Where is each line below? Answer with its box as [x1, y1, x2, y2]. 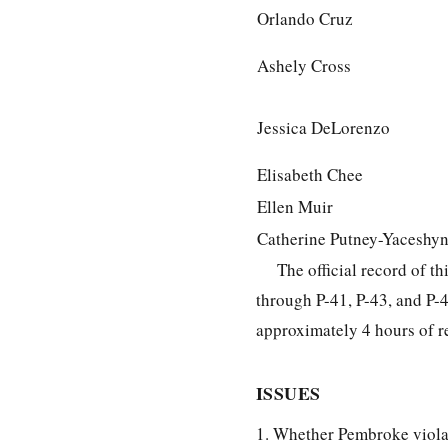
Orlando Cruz [257, 6, 353, 30]
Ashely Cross [257, 53, 351, 77]
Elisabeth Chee [257, 162, 363, 186]
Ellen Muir [257, 194, 333, 218]
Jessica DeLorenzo [257, 115, 390, 139]
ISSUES [256, 379, 321, 406]
